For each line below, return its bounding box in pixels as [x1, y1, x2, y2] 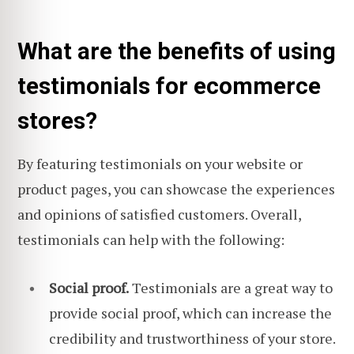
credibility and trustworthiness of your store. [49, 329, 336, 348]
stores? [17, 107, 97, 134]
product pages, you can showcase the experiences [17, 179, 335, 198]
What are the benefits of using [17, 37, 336, 65]
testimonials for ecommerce [17, 72, 321, 100]
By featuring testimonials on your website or [17, 153, 303, 173]
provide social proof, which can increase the [49, 303, 332, 323]
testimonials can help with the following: [17, 229, 284, 249]
